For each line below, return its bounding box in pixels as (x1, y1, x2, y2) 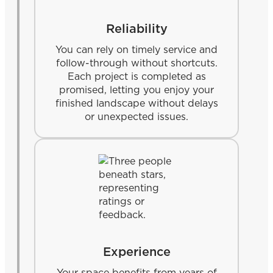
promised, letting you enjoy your (59, 82, 214, 96)
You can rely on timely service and (55, 42, 218, 56)
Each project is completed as (67, 69, 206, 83)
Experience (102, 243, 171, 260)
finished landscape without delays (55, 96, 218, 110)
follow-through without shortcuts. (55, 55, 218, 69)
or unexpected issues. (85, 109, 188, 123)
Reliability (105, 19, 168, 37)
